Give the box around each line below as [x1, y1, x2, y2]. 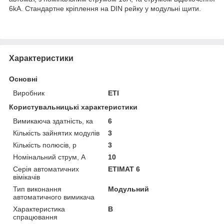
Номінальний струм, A [13, 152, 85, 161]
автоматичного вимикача [13, 192, 94, 201]
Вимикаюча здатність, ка [13, 116, 93, 125]
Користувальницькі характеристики [9, 102, 137, 111]
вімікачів [13, 172, 40, 181]
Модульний [108, 184, 149, 193]
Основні [9, 74, 37, 83]
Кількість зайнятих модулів [13, 128, 99, 137]
